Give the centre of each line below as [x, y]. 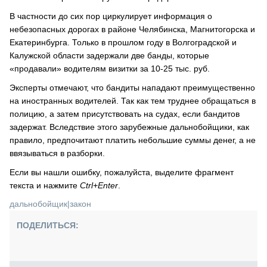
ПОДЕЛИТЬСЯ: [48, 225]
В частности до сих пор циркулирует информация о [111, 16]
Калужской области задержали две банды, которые [109, 55]
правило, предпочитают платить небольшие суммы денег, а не [133, 140]
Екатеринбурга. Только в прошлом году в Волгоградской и [123, 42]
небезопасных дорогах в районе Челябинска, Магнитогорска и [132, 29]
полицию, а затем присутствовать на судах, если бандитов [125, 114]
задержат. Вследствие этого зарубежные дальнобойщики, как [129, 127]
